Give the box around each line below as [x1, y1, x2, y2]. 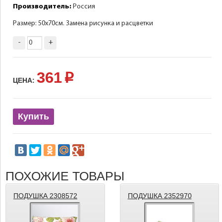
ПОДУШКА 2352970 [127, 192, 192, 200]
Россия [71, 3, 95, 10]
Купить [18, 111, 49, 121]
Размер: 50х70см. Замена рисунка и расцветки [13, 20, 153, 27]
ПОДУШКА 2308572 [13, 192, 77, 200]
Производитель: [13, 3, 71, 10]
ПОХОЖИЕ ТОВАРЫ [5, 169, 124, 183]
